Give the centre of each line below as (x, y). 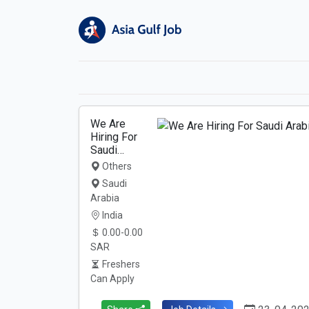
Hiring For (114, 137)
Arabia (105, 198)
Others (116, 166)
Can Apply (112, 279)
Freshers (120, 264)
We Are (108, 124)
